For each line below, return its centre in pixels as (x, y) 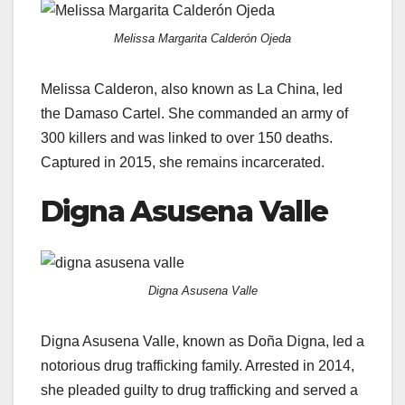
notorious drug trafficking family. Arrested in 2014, (198, 365)
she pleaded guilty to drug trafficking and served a (199, 390)
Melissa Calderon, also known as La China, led (192, 89)
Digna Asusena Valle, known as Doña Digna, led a (202, 341)
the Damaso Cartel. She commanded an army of (194, 114)
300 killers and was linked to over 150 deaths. (187, 138)
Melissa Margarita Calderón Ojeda (202, 39)
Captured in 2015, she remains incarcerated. (183, 163)
